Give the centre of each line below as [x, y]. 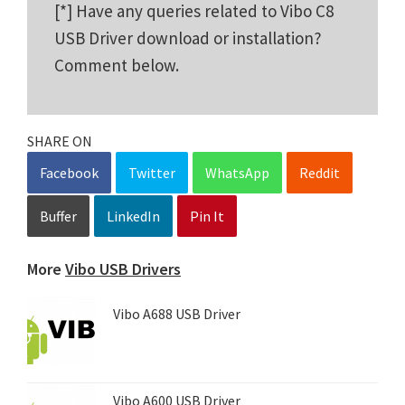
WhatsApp [237, 172]
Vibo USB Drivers [123, 268]
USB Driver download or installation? [188, 38]
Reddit [320, 172]
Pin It [207, 216]
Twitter [152, 172]
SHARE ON [60, 141]
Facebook [69, 172]
